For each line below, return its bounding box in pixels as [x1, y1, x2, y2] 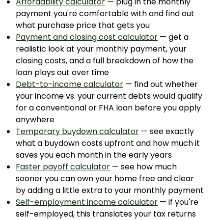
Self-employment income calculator [16, 196, 158, 208]
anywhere [16, 114, 55, 125]
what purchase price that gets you [16, 20, 150, 31]
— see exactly [139, 126, 194, 137]
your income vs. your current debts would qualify [16, 90, 202, 102]
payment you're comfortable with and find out [16, 8, 194, 19]
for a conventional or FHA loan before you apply [16, 102, 201, 113]
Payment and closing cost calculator [16, 31, 158, 43]
